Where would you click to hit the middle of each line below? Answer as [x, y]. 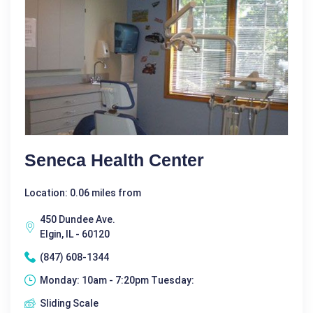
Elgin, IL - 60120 [75, 234]
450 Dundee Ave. [78, 219]
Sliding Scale [69, 303]
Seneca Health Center [114, 160]
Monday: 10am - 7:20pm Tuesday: [117, 280]
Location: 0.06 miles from [83, 192]
